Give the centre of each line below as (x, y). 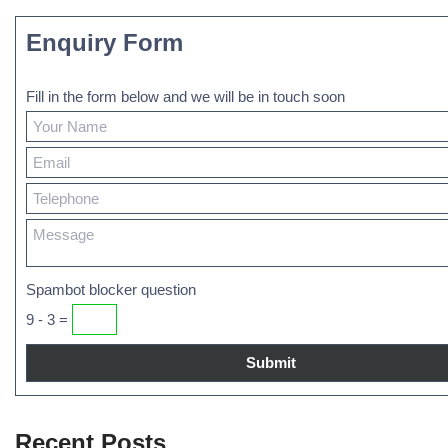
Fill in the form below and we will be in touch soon (185, 96)
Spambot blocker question (111, 289)
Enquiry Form (104, 42)
